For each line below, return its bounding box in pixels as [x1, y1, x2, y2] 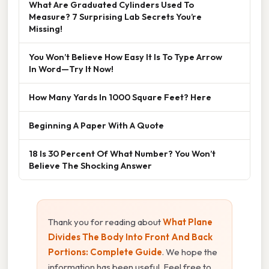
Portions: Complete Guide [48, 246, 162, 258]
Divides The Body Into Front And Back [48, 231, 213, 243]
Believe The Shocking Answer [29, 160, 152, 172]
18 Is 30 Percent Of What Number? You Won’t [29, 148, 216, 160]
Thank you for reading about [48, 216, 163, 228]
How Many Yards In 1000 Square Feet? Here [29, 91, 211, 103]
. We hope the [162, 246, 217, 258]
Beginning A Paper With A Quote [29, 119, 164, 131]
